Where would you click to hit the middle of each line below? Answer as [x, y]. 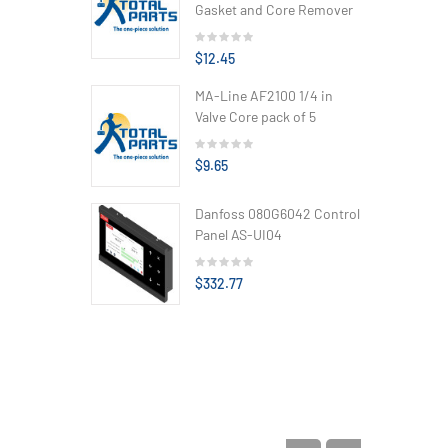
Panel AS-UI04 [238, 234]
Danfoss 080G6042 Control [277, 213]
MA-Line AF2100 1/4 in [264, 95]
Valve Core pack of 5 [255, 116]
